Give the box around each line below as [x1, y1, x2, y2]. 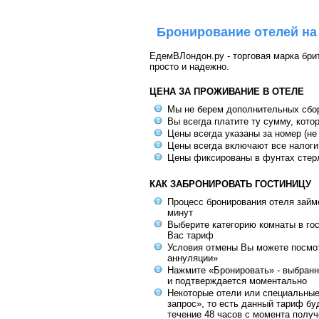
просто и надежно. [150, 61, 229, 72]
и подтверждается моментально [167, 276, 307, 286]
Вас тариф [167, 230, 214, 241]
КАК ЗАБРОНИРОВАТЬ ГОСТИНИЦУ [150, 179, 311, 189]
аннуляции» [167, 253, 218, 263]
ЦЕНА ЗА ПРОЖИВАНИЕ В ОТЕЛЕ [150, 86, 304, 97]
